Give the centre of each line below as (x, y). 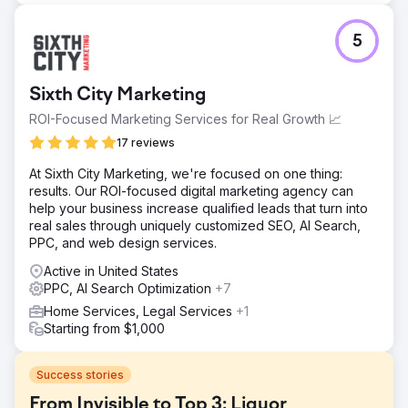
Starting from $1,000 (104, 328)
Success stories (80, 374)
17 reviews (146, 142)
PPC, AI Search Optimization (129, 288)
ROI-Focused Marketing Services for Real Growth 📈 (185, 118)
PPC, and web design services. (123, 242)
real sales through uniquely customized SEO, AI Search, (195, 225)
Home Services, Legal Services (140, 311)
